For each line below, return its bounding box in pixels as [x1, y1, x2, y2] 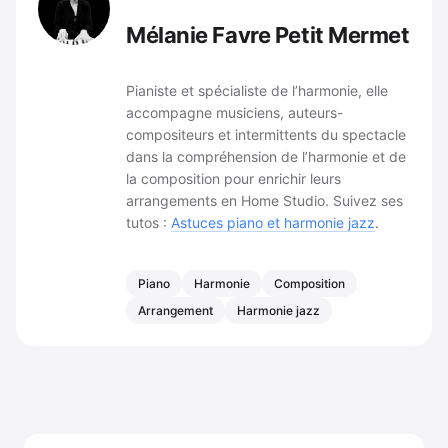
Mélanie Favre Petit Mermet [126, 21, 410, 48]
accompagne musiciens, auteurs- [126, 103, 343, 121]
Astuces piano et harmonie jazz [171, 213, 375, 231]
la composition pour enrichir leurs [126, 169, 341, 187]
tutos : [126, 213, 171, 231]
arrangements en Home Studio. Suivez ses [126, 191, 403, 209]
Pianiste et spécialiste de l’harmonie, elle [126, 81, 388, 99]
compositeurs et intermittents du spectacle [126, 125, 406, 143]
